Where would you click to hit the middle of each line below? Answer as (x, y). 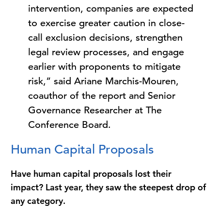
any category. (38, 201)
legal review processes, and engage (106, 52)
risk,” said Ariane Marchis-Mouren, (104, 81)
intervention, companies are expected (111, 8)
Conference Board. (70, 125)
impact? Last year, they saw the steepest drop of (108, 187)
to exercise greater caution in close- (107, 23)
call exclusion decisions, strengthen (106, 38)
